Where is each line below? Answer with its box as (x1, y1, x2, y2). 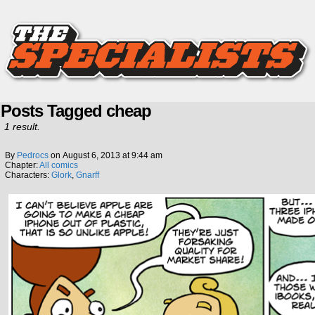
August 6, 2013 (63, 150, 120, 160)
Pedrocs (17, 150, 49, 160)
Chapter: (5, 160, 39, 170)
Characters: (5, 170, 51, 180)
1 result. (4, 121, 40, 132)
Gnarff (76, 170, 99, 180)
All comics (39, 160, 78, 170)
